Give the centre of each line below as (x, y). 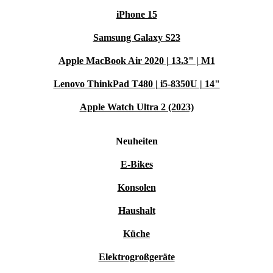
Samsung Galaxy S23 (136, 38)
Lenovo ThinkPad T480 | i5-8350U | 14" (136, 84)
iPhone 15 (136, 15)
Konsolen (136, 188)
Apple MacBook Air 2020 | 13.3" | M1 (136, 61)
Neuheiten (136, 141)
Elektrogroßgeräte (136, 257)
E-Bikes (136, 165)
